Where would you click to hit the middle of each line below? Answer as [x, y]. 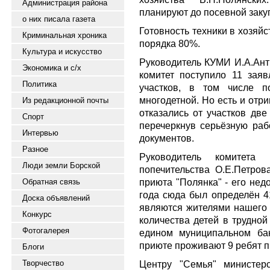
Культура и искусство [62, 52]
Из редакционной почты [65, 100]
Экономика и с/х [52, 68]
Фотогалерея [46, 231]
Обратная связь [51, 182]
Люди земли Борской [61, 165]
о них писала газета [59, 19]
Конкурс [37, 214]
